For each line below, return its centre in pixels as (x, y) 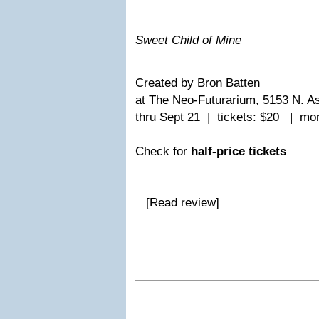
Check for (161, 151)
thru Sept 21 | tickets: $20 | (218, 117)
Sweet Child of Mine (188, 40)
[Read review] (177, 203)
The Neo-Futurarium (202, 100)
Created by (166, 83)
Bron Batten (229, 83)
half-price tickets (239, 151)
